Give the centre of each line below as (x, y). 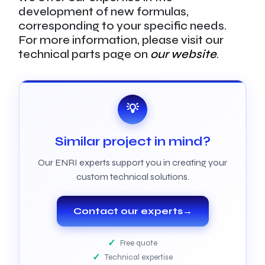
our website (183, 54)
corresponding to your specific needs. (122, 25)
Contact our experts (128, 211)
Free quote (139, 243)
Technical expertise (139, 257)
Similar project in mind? (132, 141)
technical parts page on (84, 54)
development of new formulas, (103, 11)
